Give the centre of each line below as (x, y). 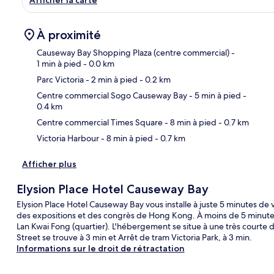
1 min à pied (59, 63)
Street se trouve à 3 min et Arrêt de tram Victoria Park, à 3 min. (134, 237)
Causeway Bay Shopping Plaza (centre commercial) (133, 52)
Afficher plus (49, 164)
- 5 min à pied (214, 95)
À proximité (69, 35)
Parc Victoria (60, 79)
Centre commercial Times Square (100, 122)
